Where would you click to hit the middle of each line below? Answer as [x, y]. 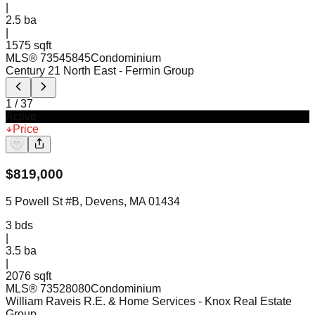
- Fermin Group [156, 71]
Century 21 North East [61, 71]
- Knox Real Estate [245, 301]
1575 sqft [28, 46]
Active [21, 117]
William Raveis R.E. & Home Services [101, 301]
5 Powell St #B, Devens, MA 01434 [93, 201]
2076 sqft [28, 276]
